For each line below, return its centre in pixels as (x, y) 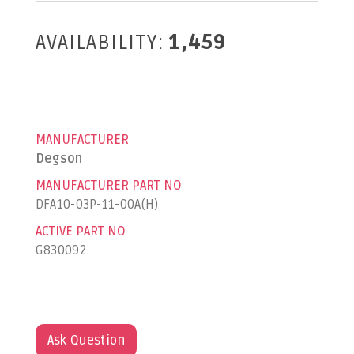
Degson (59, 159)
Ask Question (86, 341)
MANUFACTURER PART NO (108, 186)
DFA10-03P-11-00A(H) (97, 205)
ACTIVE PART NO (80, 232)
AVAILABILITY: (100, 43)
